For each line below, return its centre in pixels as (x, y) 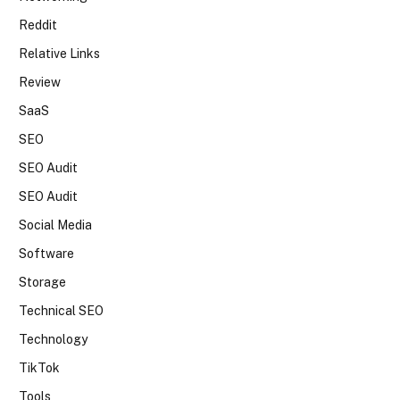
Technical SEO (61, 311)
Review (40, 83)
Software (46, 254)
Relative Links (59, 54)
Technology (53, 340)
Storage (42, 283)
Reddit (38, 25)
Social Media (55, 225)
